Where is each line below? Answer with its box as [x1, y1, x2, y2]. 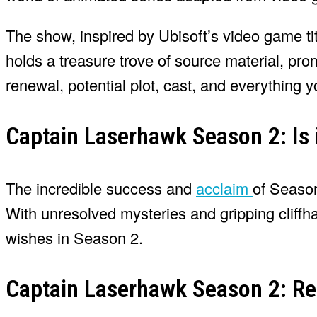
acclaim [196, 176, 253, 199]
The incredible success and [6, 176, 196, 199]
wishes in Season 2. [6, 226, 143, 248]
